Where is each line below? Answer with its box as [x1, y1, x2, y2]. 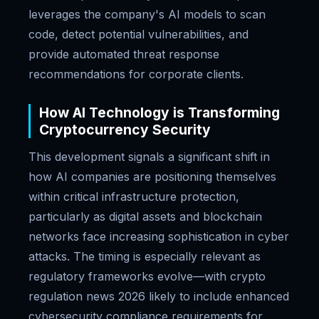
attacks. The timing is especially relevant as [28, 249, 261, 263]
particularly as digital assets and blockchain [28, 209, 262, 224]
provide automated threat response [28, 47, 219, 61]
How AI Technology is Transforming [39, 104, 280, 121]
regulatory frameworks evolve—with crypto [28, 269, 266, 283]
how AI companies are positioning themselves [28, 169, 276, 184]
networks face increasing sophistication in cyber [28, 229, 289, 244]
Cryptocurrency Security [39, 121, 211, 138]
